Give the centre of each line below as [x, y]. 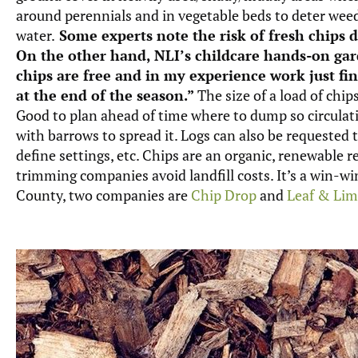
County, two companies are [103, 195]
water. [36, 35]
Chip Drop [224, 195]
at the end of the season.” [107, 95]
